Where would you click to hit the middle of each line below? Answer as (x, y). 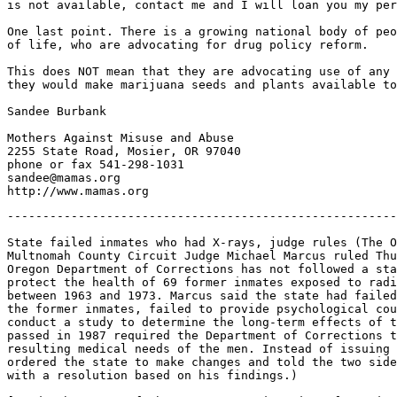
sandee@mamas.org (64, 178)
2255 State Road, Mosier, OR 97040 (124, 151)
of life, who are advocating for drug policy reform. (188, 45)
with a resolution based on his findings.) (152, 375)
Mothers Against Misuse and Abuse (121, 138)
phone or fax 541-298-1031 (96, 164)
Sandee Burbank (57, 111)
